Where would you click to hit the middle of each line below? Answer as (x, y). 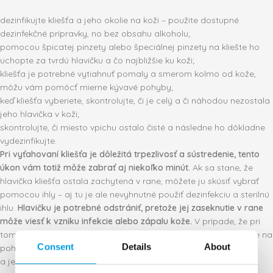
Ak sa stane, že (222, 168)
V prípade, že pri (226, 221)
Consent (56, 246)
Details (136, 246)
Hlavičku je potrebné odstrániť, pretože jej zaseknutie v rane (140, 208)
